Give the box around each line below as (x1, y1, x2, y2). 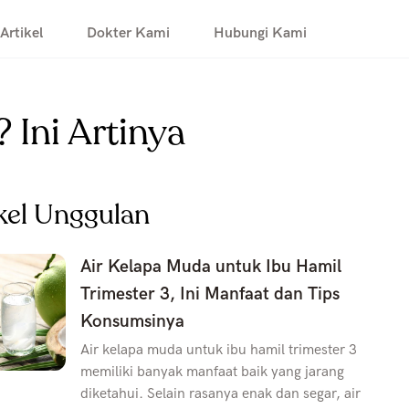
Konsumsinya (80, 311, 184, 332)
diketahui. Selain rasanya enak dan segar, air (80, 385, 361, 403)
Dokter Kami (87, 24, 170, 42)
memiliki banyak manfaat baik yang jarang (80, 363, 344, 381)
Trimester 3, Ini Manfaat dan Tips (80, 284, 340, 305)
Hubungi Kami (214, 24, 307, 42)
